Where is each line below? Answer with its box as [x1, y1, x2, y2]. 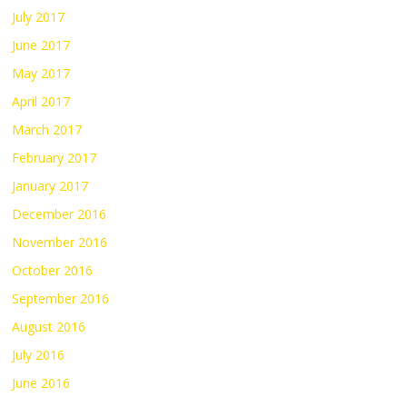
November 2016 [12, 233, 108, 251]
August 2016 [12, 317, 86, 335]
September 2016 [12, 289, 110, 307]
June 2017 [12, 35, 71, 54]
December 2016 [12, 204, 107, 223]
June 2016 [12, 373, 71, 392]
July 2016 [12, 345, 65, 363]
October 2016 [12, 261, 94, 279]
